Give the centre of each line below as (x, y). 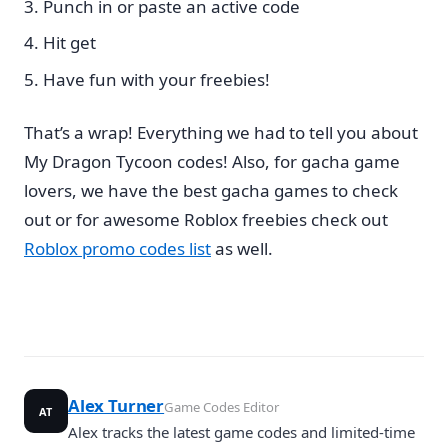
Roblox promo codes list (117, 248)
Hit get (69, 43)
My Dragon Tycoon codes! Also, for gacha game (212, 161)
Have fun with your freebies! (156, 79)
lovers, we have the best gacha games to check (211, 190)
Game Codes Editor (222, 406)
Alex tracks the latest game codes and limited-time (241, 431)
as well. (242, 248)
